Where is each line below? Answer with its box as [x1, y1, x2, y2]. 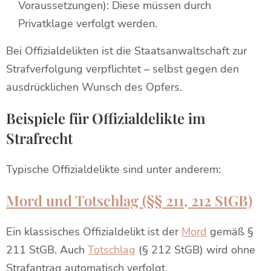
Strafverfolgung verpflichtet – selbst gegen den [6, 62, 239, 76]
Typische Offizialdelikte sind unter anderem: [6, 162, 221, 177]
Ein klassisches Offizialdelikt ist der [6, 224, 181, 239]
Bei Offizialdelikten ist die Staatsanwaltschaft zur [6, 44, 247, 58]
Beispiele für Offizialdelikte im [6, 108, 206, 128]
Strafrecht [6, 128, 73, 148]
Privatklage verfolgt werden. [18, 16, 157, 31]
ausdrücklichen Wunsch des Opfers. [6, 80, 182, 94]
